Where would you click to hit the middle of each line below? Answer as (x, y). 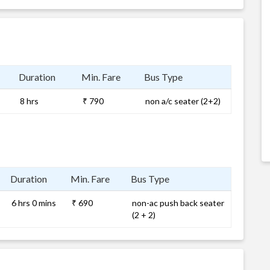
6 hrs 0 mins (34, 203)
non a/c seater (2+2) (183, 101)
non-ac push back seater (178, 203)
